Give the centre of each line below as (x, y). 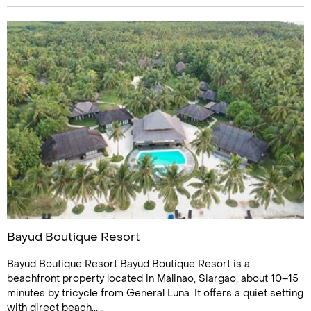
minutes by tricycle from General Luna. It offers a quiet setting (155, 293)
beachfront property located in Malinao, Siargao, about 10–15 (153, 279)
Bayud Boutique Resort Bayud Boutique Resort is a (128, 264)
